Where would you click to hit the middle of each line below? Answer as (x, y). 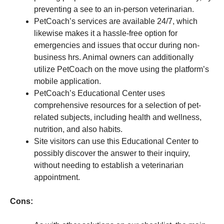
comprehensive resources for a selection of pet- (117, 105)
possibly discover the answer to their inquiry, (112, 153)
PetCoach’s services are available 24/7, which (116, 21)
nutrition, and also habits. (78, 129)
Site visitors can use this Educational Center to (116, 141)
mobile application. (67, 81)
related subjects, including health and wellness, (118, 117)
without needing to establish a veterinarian (109, 165)
